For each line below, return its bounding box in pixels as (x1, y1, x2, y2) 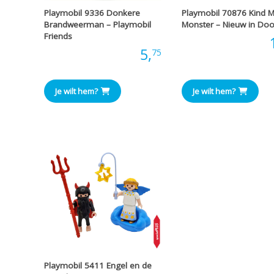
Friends (44, 31, 72, 42)
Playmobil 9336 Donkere (44, 7, 140, 19)
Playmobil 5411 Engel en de (44, 259, 152, 271)
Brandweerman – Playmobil (44, 19, 151, 31)
